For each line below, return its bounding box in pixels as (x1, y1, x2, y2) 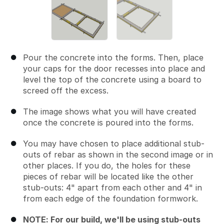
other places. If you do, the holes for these (23, 160, 190, 170)
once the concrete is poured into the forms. (23, 117, 193, 127)
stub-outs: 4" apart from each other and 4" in (23, 182, 202, 192)
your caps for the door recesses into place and (23, 63, 205, 73)
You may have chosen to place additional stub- (23, 138, 204, 148)
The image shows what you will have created (23, 106, 196, 116)
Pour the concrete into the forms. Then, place (23, 52, 203, 62)
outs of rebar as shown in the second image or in (23, 149, 213, 159)
